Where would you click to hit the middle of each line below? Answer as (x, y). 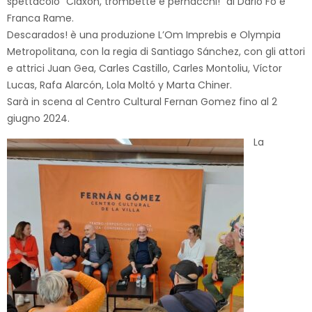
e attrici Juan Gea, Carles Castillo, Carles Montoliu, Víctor (145, 68)
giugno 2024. (38, 118)
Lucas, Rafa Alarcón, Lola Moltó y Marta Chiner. (119, 85)
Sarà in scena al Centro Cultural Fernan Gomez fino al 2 (142, 102)
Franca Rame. (40, 18)
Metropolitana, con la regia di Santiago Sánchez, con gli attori (156, 52)
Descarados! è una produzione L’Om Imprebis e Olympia (144, 35)
